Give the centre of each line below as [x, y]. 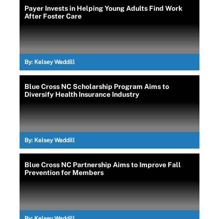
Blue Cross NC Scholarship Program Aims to [97, 86]
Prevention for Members [64, 172]
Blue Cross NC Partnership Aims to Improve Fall [103, 164]
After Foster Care [53, 16]
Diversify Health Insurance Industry [82, 94]
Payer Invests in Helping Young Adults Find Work [103, 8]
